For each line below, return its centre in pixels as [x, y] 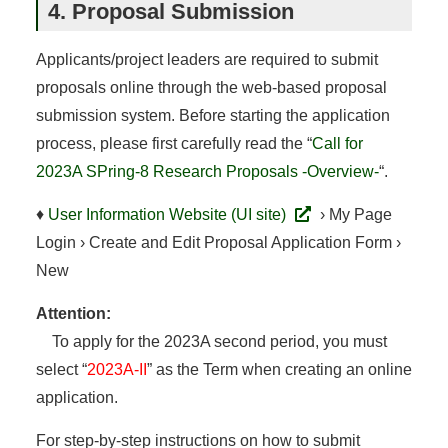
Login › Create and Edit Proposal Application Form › [218, 242]
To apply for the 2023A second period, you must [211, 341]
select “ [61, 369]
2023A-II [116, 369]
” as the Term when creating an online [279, 369]
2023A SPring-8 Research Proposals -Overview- [207, 171]
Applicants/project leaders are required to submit [206, 59]
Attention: [73, 313]
